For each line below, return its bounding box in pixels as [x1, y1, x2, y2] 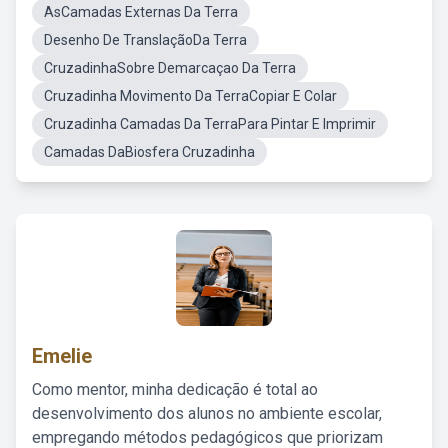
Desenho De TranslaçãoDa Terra [44, 32, 247, 48]
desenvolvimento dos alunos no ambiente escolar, [32, 404, 382, 423]
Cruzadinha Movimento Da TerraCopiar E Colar [44, 88, 337, 104]
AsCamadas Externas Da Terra [44, 4, 238, 20]
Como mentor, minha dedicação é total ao [32, 380, 318, 399]
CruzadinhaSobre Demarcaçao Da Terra [44, 60, 296, 76]
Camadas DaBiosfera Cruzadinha [44, 144, 255, 160]
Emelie [32, 344, 92, 368]
